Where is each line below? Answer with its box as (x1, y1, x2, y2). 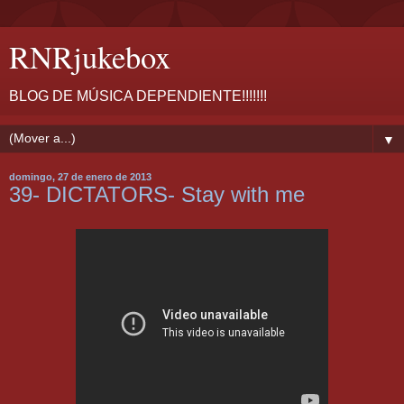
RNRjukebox (9, 36, 170, 78)
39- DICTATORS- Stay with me (9, 182, 305, 207)
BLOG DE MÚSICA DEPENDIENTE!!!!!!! (9, 88, 267, 104)
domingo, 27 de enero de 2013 (9, 171, 151, 182)
